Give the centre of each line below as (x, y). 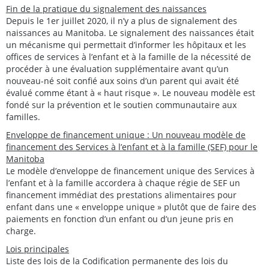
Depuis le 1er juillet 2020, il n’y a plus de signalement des (122, 21)
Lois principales (38, 249)
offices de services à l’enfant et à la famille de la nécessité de (128, 57)
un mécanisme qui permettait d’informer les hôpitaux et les (126, 45)
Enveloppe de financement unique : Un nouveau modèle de (126, 135)
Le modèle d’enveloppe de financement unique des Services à (130, 171)
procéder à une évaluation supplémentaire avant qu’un (117, 69)
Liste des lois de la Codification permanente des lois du (117, 261)
